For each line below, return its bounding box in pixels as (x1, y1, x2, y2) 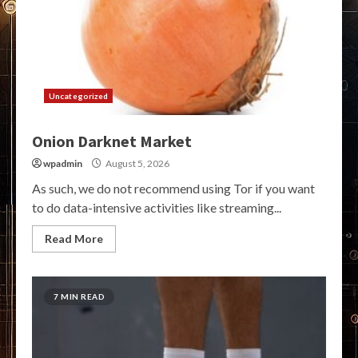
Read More (45, 232, 103, 246)
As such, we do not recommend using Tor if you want (32, 181, 315, 197)
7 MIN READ (54, 292, 105, 302)
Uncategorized (49, 91, 109, 101)
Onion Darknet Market (32, 131, 192, 152)
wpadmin (43, 157, 82, 170)
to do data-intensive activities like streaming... (32, 200, 281, 216)
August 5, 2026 (104, 157, 169, 170)
